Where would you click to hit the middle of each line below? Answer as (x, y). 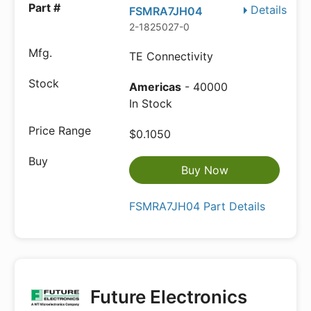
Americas (155, 87)
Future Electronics (166, 297)
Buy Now (204, 170)
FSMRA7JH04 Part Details (197, 206)
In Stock (151, 103)
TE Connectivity (171, 56)
